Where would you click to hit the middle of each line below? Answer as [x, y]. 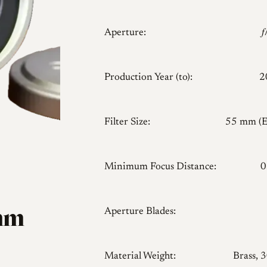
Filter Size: [127, 123]
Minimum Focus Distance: [160, 167]
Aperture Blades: [140, 212]
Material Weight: [140, 257]
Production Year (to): [148, 78]
